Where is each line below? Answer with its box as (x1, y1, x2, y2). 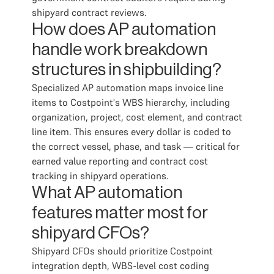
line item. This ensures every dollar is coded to (32, 125, 231, 138)
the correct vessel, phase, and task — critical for (32, 140, 240, 152)
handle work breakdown (32, 41, 207, 58)
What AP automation (32, 184, 182, 201)
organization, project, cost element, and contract (32, 111, 242, 123)
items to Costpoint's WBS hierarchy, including (32, 96, 230, 108)
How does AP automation (32, 21, 216, 38)
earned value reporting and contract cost (32, 155, 208, 167)
